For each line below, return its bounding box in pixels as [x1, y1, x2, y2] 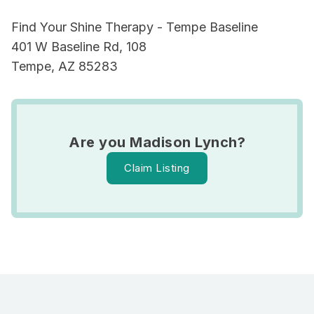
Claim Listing [124, 161, 190, 175]
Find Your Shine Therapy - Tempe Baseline [11, 20, 258, 34]
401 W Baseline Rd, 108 [11, 39, 146, 54]
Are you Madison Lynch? [69, 134, 245, 151]
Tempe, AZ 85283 [11, 59, 118, 74]
